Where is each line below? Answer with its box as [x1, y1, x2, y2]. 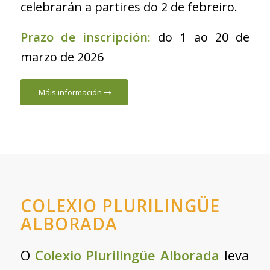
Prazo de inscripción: [20, 29, 159, 46]
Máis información [38, 87, 102, 98]
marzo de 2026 [20, 49, 104, 66]
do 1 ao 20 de [158, 29, 250, 46]
